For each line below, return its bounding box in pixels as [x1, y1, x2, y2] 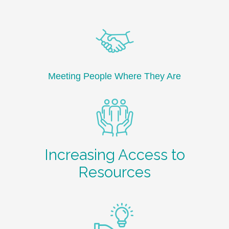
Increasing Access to [44, 146, 185, 164]
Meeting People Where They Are [48, 71, 181, 81]
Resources [78, 163, 151, 181]
